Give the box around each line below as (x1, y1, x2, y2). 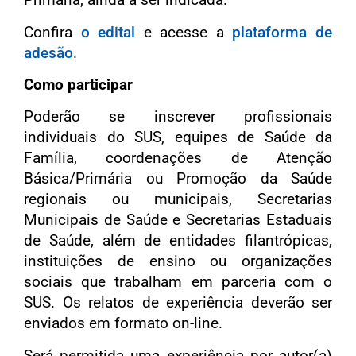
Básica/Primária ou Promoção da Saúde (24, 169, 332, 188)
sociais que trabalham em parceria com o (24, 273, 332, 292)
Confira (24, 22, 72, 41)
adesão (24, 43, 73, 62)
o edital (72, 22, 136, 41)
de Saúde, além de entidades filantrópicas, (24, 231, 332, 250)
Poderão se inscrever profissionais (24, 107, 332, 126)
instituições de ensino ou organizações (24, 252, 332, 271)
